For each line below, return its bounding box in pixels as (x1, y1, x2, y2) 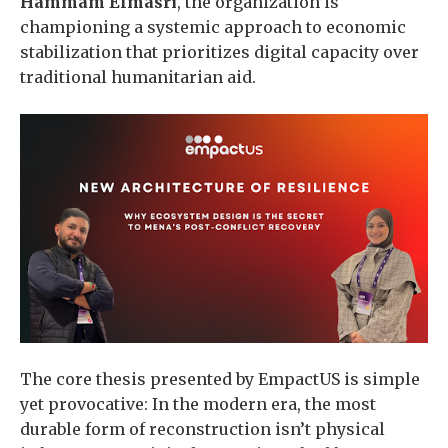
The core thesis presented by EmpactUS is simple (20, 369, 420, 390)
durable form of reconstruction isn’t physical (20, 419, 385, 440)
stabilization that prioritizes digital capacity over (20, 42, 419, 62)
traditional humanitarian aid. (20, 67, 256, 87)
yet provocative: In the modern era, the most (20, 394, 376, 415)
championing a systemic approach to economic (20, 17, 406, 37)
